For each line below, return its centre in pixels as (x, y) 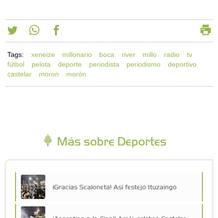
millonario (77, 54)
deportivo (182, 64)
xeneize (43, 54)
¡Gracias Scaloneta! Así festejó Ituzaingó (115, 187)
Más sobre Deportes (110, 141)
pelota (41, 64)
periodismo (144, 64)
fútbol (16, 64)
